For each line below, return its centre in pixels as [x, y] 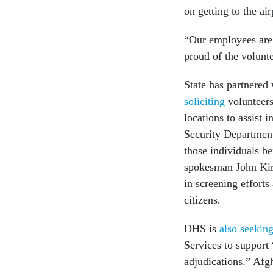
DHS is [202, 228]
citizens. [202, 200]
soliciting [204, 101]
